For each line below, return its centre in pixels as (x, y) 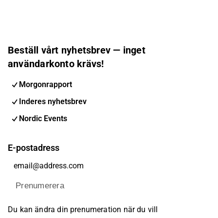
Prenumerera (40, 186)
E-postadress (34, 148)
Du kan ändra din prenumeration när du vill (83, 209)
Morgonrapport (45, 84)
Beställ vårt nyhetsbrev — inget (77, 50)
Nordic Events (43, 118)
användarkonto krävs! (56, 64)
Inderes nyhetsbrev (53, 101)
